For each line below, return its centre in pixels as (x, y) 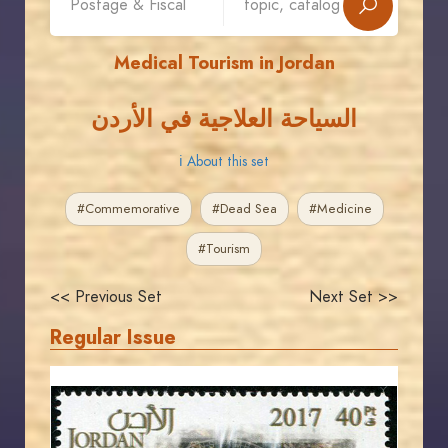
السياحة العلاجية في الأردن (224, 118)
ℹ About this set (224, 161)
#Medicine (340, 209)
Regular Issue (113, 337)
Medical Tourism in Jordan (224, 62)
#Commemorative (128, 209)
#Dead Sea (244, 209)
